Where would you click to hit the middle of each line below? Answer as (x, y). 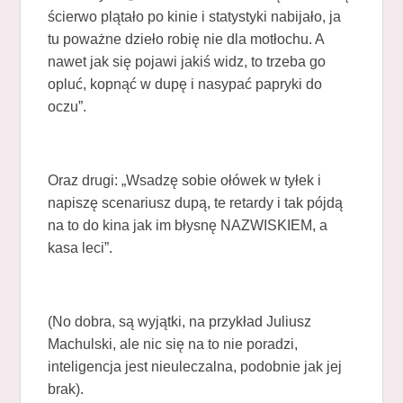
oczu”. (67, 106)
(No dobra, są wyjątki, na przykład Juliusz (180, 321)
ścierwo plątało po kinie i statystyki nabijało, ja (195, 16)
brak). (66, 389)
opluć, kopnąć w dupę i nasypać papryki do (185, 84)
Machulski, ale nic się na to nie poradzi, (173, 344)
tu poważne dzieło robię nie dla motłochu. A (186, 39)
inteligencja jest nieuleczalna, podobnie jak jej (195, 366)
